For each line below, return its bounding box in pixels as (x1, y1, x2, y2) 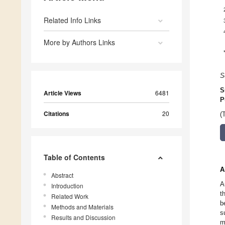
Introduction (51, 181, 83, 190)
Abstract (51, 171, 73, 180)
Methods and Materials (51, 202, 114, 211)
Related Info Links (44, 15, 101, 26)
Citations (44, 109, 69, 119)
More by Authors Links (44, 37, 115, 48)
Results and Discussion (51, 213, 116, 222)
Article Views (44, 88, 81, 98)
